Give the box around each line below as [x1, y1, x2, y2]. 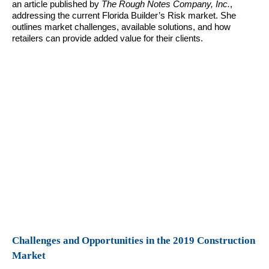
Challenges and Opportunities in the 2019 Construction [12, 234, 255, 246]
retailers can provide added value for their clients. [12, 33, 203, 44]
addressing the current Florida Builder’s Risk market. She [12, 10, 236, 21]
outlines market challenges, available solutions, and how [12, 22, 231, 32]
